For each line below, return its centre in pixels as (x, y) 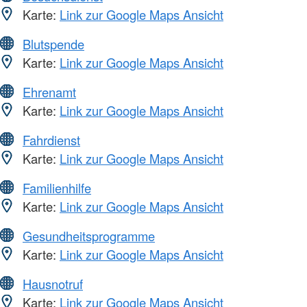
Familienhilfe (57, 187)
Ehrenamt (49, 91)
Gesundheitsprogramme (89, 235)
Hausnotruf (53, 283)
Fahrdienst (51, 139)
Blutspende (53, 44)
